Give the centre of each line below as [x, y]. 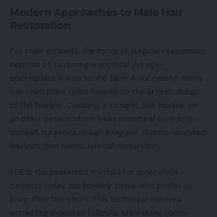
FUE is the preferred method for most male [94, 172]
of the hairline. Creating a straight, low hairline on [103, 105]
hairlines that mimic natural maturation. [85, 146]
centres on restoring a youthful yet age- [87, 65]
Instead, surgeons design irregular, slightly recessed [108, 132]
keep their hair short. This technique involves [95, 199]
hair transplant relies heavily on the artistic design [105, 92]
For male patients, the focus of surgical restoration [107, 51]
